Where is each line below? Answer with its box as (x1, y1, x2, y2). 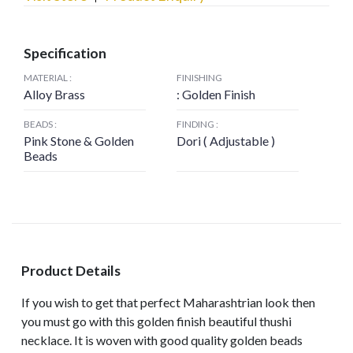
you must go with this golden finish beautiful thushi (21, 314, 292, 329)
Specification (24, 45, 106, 61)
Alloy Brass (24, 87, 85, 102)
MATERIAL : (24, 72, 72, 84)
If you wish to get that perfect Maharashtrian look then (21, 295, 315, 310)
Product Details (21, 262, 121, 279)
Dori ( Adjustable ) (176, 133, 275, 148)
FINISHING (176, 72, 222, 84)
